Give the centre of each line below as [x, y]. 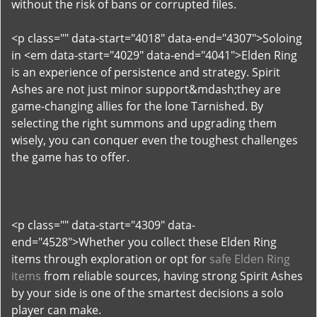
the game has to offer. [70, 157]
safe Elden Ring [250, 259]
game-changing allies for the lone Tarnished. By [137, 106]
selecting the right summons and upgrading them [144, 123]
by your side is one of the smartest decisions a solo [148, 293]
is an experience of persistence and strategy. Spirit [146, 72]
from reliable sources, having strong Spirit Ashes [172, 276]
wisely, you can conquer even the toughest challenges [155, 140]
